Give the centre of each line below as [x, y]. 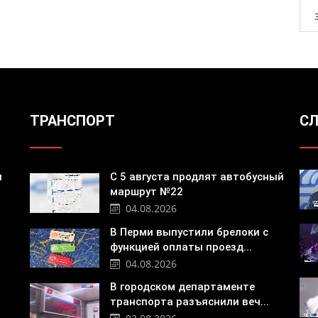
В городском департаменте [182, 286]
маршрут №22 [146, 192]
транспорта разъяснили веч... [189, 301]
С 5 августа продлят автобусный [197, 177]
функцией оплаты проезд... [181, 247]
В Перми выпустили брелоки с [189, 232]
